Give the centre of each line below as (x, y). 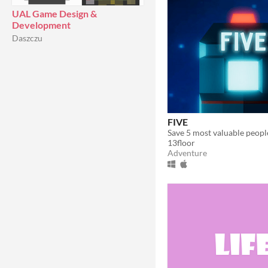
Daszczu (27, 38)
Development (41, 25)
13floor (181, 142)
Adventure (187, 153)
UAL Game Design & (54, 13)
